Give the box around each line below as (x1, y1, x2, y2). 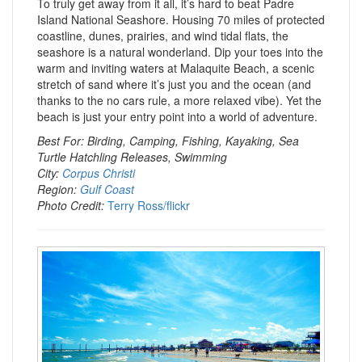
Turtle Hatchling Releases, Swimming (37, 149, 227, 165)
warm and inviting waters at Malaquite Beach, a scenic (37, 60, 314, 76)
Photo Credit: (37, 197, 107, 213)
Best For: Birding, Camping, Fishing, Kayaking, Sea (37, 133, 299, 149)
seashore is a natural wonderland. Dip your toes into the (37, 44, 323, 60)
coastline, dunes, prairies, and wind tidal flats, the (37, 27, 288, 44)
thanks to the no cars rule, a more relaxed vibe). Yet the (37, 92, 322, 108)
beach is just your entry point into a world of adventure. (37, 108, 318, 124)
